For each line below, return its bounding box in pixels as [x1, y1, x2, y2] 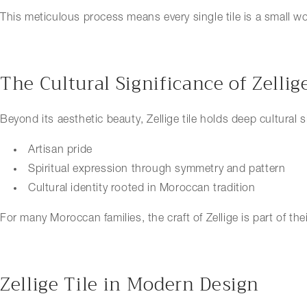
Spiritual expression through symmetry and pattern [28, 163, 286, 175]
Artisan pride [28, 144, 93, 156]
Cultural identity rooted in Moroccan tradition [28, 182, 256, 194]
